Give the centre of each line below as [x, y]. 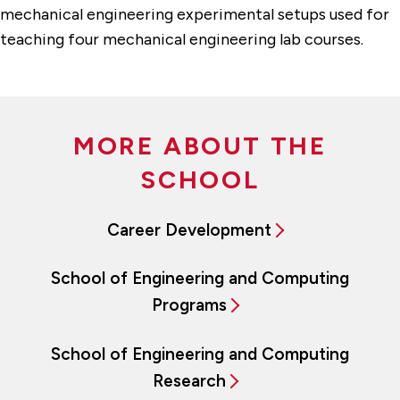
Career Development [189, 229]
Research [189, 380]
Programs [189, 305]
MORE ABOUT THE [200, 145]
